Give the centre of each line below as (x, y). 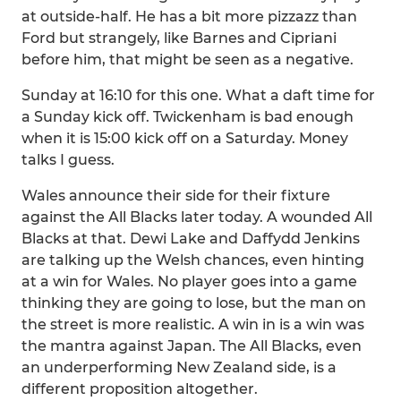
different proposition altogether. (140, 389)
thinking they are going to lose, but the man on (194, 303)
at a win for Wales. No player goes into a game (189, 282)
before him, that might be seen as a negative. (188, 60)
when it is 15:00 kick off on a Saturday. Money (185, 138)
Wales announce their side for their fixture (176, 196)
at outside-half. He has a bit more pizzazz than (189, 17)
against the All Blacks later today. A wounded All (197, 217)
